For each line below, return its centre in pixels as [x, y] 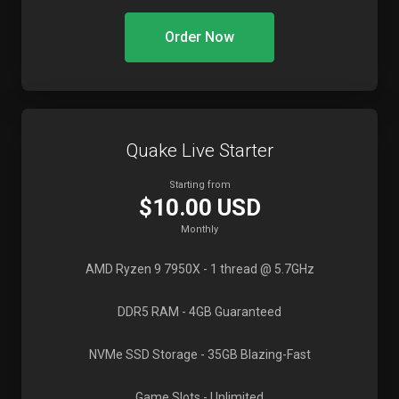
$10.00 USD [199, 208]
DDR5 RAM [148, 312]
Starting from [199, 185]
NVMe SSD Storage [143, 354]
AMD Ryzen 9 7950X [142, 269]
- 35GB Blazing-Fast [254, 354]
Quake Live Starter [199, 151]
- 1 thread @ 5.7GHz [257, 269]
